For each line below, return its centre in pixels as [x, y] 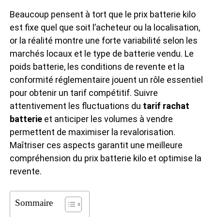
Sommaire [34, 203]
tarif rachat [166, 106]
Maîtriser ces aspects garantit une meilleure [96, 145]
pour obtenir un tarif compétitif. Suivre [84, 93]
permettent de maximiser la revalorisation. [93, 132]
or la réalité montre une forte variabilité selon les [104, 40]
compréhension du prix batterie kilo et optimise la [106, 158]
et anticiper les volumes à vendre [108, 119]
